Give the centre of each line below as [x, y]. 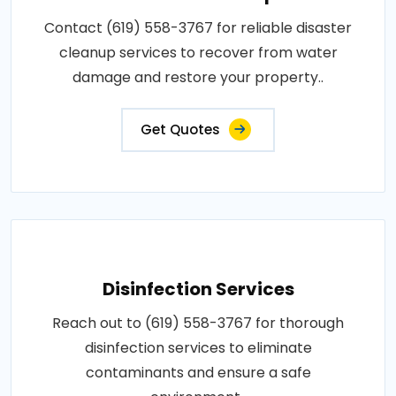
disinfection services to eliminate [198, 347]
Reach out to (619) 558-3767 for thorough [198, 323]
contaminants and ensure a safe [198, 372]
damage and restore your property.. [198, 77]
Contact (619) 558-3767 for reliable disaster [198, 27]
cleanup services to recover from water [198, 52]
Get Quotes [180, 129]
